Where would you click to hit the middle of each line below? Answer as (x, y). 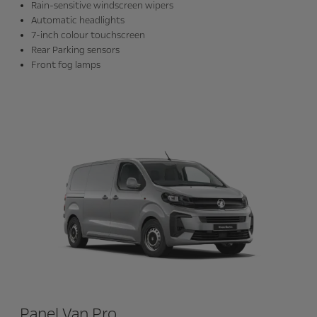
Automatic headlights (78, 21)
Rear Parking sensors (75, 51)
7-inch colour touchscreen (88, 36)
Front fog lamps (66, 65)
